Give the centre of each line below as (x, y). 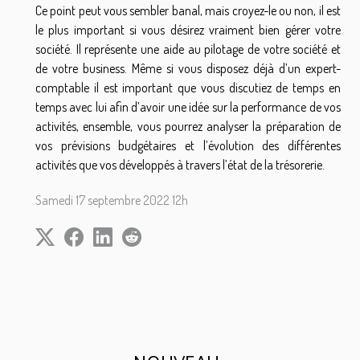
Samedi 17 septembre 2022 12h (112, 200)
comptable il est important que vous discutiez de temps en (188, 88)
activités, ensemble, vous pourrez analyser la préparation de (188, 127)
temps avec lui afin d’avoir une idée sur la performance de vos (188, 107)
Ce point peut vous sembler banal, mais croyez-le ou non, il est (188, 11)
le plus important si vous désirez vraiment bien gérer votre (188, 30)
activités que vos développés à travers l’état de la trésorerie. (180, 165)
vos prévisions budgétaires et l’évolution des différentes (188, 146)
